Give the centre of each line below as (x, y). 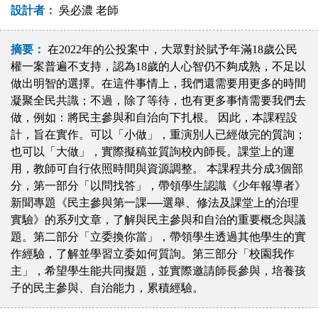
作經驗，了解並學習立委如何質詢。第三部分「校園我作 (153, 254)
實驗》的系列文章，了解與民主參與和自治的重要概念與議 (159, 220)
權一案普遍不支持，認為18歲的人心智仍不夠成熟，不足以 (159, 66)
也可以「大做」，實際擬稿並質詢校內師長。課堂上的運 (153, 152)
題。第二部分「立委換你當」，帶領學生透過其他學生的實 (159, 237)
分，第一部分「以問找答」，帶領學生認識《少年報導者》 (159, 186)
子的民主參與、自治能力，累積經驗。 (108, 288)
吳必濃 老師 (88, 10)
